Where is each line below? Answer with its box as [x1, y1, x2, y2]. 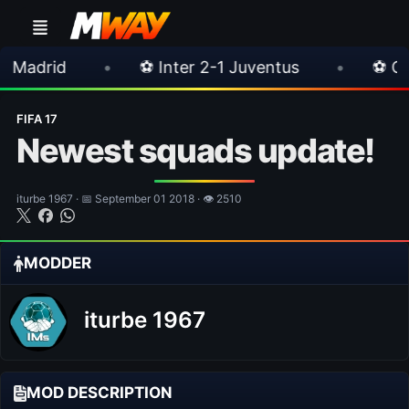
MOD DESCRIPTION [26, 383, 173, 402]
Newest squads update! [16, 131, 374, 171]
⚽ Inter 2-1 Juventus [26, 57, 186, 77]
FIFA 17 [16, 111, 58, 126]
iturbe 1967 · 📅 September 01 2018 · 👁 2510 [16, 192, 242, 205]
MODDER [24, 254, 92, 272]
